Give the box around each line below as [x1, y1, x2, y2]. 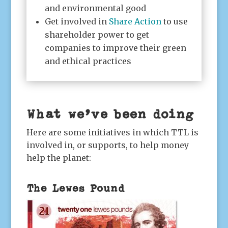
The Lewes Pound [26, 181, 125, 195]
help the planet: [26, 152, 91, 163]
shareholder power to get [44, 29, 149, 40]
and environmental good [44, 3, 146, 13]
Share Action [108, 16, 161, 26]
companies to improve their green [44, 42, 186, 53]
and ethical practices [44, 55, 131, 66]
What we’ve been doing [26, 105, 194, 123]
